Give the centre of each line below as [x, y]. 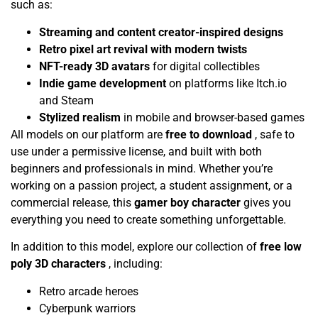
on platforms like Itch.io [228, 83]
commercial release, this [72, 202]
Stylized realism [81, 117]
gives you [267, 202]
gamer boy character [189, 202]
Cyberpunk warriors [87, 308]
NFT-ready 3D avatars [96, 66]
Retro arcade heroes [89, 291]
